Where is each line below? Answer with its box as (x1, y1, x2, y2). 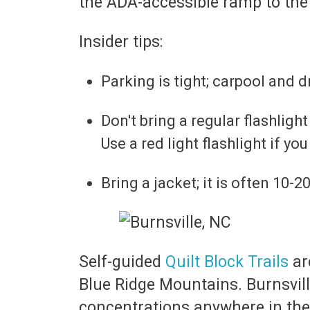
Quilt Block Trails (165, 253, 289, 271)
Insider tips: (79, 33, 167, 51)
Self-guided (79, 253, 165, 271)
